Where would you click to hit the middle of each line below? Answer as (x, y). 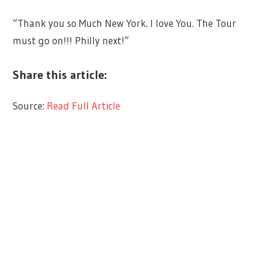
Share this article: (60, 74)
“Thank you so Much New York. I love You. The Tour (125, 23)
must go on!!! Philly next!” (71, 41)
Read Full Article (84, 105)
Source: (30, 105)
